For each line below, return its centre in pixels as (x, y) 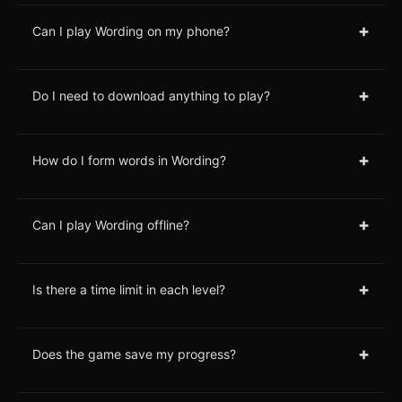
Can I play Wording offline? (111, 224)
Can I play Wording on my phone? (131, 31)
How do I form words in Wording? (129, 160)
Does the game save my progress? (134, 354)
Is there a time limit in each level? (129, 289)
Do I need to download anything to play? (151, 95)
